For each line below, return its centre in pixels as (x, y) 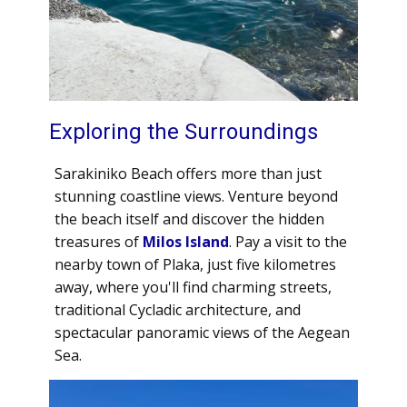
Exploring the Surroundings (184, 132)
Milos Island (186, 242)
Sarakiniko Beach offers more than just (188, 174)
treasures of (99, 242)
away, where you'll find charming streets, (193, 287)
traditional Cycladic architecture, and (178, 310)
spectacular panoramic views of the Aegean (202, 333)
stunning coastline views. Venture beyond (196, 196)
